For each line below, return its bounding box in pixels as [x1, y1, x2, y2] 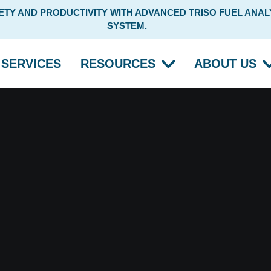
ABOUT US [194, 57, 257, 70]
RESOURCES [80, 57, 156, 70]
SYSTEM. [107, 21, 147, 31]
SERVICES [1, 57, 62, 70]
